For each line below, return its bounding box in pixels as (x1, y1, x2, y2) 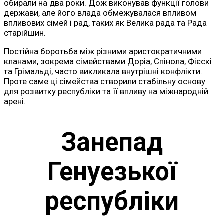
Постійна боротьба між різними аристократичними (4, 46, 202, 56)
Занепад (61, 127, 163, 157)
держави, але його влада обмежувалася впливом (4, 7, 196, 18)
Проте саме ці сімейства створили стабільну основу (4, 76, 205, 86)
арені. (4, 96, 26, 106)
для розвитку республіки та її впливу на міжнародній (4, 86, 208, 96)
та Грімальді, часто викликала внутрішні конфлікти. (4, 66, 202, 76)
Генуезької (47, 156, 177, 186)
